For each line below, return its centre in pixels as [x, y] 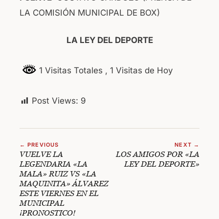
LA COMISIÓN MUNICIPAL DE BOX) [90, 12]
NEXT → [187, 145]
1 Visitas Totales [71, 70]
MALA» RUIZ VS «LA [58, 174]
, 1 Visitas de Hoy [139, 70]
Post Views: [55, 101]
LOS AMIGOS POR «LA [158, 154]
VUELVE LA [41, 154]
